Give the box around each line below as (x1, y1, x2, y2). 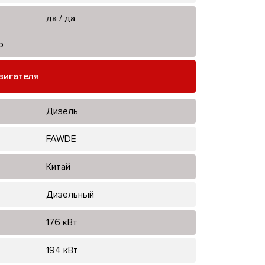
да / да (46, 12, 75, 24)
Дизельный (46, 188, 94, 201)
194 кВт (46, 244, 78, 256)
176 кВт (46, 216, 77, 228)
